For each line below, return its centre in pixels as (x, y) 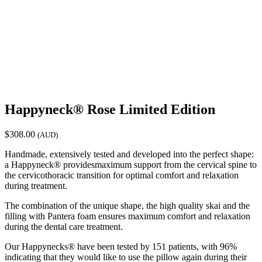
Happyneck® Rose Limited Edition (110, 109)
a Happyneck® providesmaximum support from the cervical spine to (131, 164)
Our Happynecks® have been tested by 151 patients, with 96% (121, 246)
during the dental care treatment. (64, 226)
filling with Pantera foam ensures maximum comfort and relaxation (127, 216)
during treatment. (36, 185)
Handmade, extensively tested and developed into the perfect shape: (129, 154)
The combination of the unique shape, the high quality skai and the (127, 205)
